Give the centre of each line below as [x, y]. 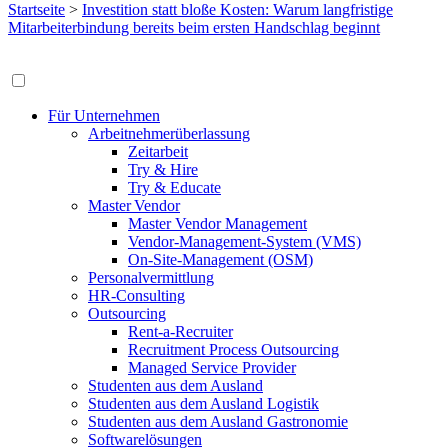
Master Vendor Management [217, 223]
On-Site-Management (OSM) [220, 259]
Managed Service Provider [212, 367]
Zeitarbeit [158, 151]
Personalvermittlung [151, 277]
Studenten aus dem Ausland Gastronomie [218, 421]
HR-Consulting [136, 295]
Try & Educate [174, 187]
